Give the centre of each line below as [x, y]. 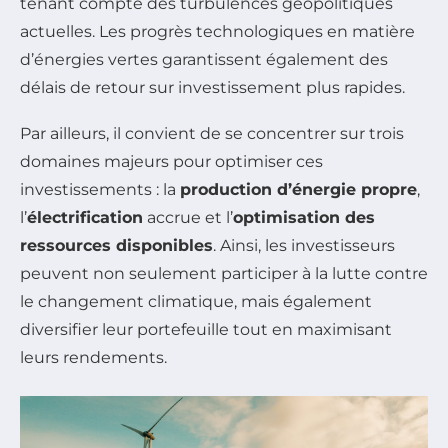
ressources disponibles [116, 245]
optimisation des [304, 217]
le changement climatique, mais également [196, 301]
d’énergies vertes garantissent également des [204, 59]
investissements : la [100, 189]
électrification [85, 217]
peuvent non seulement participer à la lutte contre [224, 273]
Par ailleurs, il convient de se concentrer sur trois [212, 133]
